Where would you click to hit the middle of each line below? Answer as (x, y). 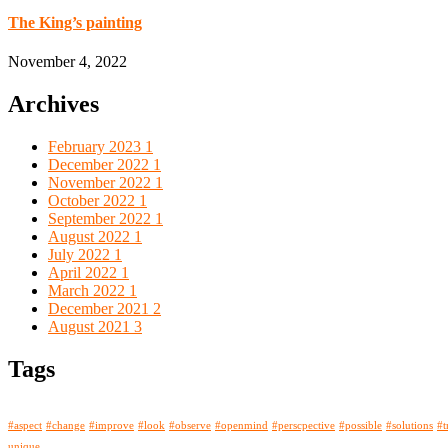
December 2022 (100, 164)
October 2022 (93, 200)
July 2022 (81, 254)
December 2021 (100, 308)
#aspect (25, 425)
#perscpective (303, 425)
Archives (53, 104)
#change (65, 425)
